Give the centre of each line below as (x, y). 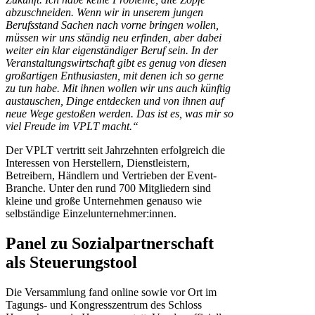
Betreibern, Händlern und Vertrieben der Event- (111, 176)
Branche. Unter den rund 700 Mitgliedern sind (108, 188)
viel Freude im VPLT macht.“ (72, 127)
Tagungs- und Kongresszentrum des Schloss (104, 304)
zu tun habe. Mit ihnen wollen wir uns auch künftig (118, 89)
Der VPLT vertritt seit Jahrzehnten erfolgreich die (115, 150)
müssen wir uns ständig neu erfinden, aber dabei (114, 38)
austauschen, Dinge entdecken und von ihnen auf (115, 101)
